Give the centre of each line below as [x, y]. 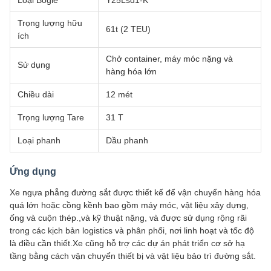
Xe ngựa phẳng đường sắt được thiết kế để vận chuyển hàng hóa [135, 193]
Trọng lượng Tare [51, 118]
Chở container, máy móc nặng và [169, 59]
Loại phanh [39, 141]
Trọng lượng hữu [50, 23]
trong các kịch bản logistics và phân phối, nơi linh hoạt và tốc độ [132, 231]
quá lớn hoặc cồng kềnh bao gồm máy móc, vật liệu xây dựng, [129, 205]
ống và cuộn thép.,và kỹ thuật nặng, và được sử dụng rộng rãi [128, 218]
